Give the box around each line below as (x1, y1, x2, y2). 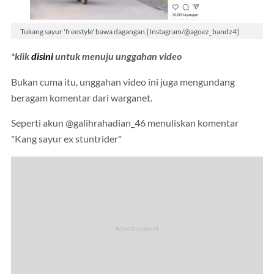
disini (31, 51, 53, 62)
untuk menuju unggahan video (53, 51, 182, 62)
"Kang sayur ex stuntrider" (11, 133, 122, 145)
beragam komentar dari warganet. (11, 92, 152, 103)
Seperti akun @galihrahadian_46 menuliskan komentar (11, 117, 239, 129)
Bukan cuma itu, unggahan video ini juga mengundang (11, 76, 235, 87)
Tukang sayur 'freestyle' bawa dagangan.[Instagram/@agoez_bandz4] (20, 26, 239, 35)
